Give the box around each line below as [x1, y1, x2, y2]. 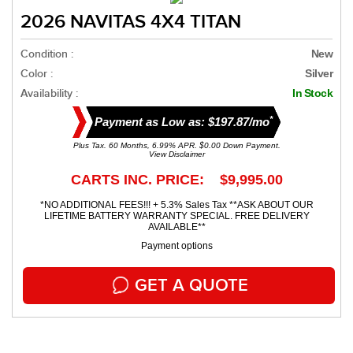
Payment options [140, 240, 213, 251]
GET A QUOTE [135, 274, 248, 296]
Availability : [20, 86, 78, 100]
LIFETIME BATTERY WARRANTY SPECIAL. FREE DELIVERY [43, 210, 310, 221]
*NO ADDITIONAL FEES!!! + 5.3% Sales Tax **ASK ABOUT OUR [39, 199, 314, 210]
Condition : [20, 46, 73, 61]
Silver [305, 66, 333, 80]
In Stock [292, 86, 333, 99]
